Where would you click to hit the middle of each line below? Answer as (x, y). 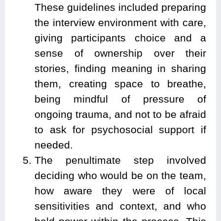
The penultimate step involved (120, 160)
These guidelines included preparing (120, 7)
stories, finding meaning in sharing (120, 68)
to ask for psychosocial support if (120, 129)
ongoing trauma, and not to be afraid (120, 114)
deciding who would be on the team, (120, 175)
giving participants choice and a (120, 37)
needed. (54, 145)
